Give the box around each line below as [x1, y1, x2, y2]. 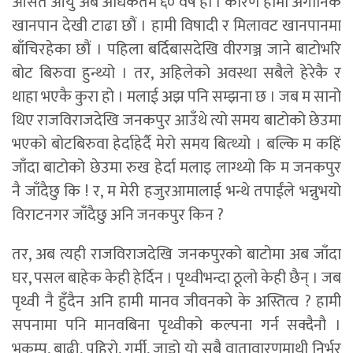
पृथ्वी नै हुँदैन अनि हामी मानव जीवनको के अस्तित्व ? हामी [12, 288, 341, 315]
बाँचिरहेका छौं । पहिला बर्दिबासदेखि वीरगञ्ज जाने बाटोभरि [12, 35, 341, 63]
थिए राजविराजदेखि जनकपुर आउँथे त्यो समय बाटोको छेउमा [12, 106, 341, 134]
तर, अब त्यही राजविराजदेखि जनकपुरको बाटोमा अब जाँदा [12, 240, 341, 268]
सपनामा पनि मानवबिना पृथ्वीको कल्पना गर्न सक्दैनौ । [12, 311, 341, 339]
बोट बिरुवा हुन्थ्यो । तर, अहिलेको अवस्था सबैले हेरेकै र [12, 59, 341, 87]
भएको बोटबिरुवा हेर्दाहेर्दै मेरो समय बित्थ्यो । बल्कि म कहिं [12, 130, 341, 158]
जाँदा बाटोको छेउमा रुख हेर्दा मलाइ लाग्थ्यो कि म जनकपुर [12, 154, 341, 181]
